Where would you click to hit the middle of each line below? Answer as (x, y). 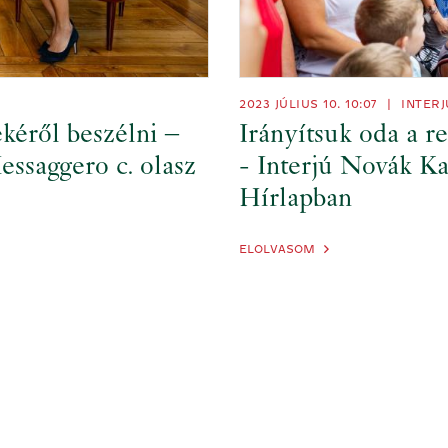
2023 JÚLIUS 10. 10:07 (310, 104)
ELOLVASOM (277, 249)
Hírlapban (295, 200)
